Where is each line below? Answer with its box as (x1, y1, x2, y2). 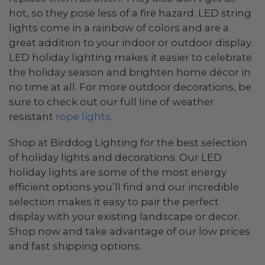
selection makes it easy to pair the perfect (9, 196, 219, 208)
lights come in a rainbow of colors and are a (9, 21, 229, 34)
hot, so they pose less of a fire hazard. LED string (9, 7, 251, 19)
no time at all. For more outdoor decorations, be (9, 80, 251, 93)
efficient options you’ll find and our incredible (9, 181, 239, 193)
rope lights (56, 110, 111, 122)
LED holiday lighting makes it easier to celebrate (9, 51, 252, 63)
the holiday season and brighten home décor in (9, 66, 251, 78)
